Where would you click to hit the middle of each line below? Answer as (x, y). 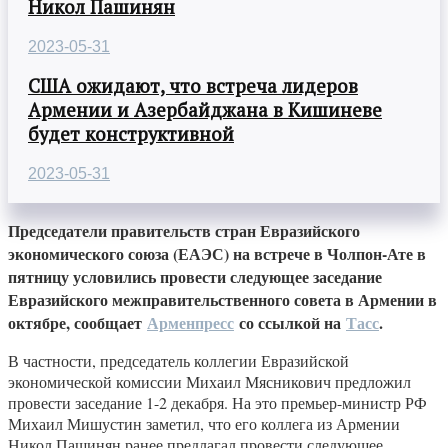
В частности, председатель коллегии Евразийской (178, 361)
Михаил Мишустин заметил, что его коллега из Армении (204, 424)
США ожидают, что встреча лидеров (193, 86)
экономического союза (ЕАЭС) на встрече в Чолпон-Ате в (217, 254)
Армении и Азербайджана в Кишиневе (205, 110)
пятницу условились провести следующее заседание (195, 277)
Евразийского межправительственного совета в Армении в (222, 300)
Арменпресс (190, 323)
